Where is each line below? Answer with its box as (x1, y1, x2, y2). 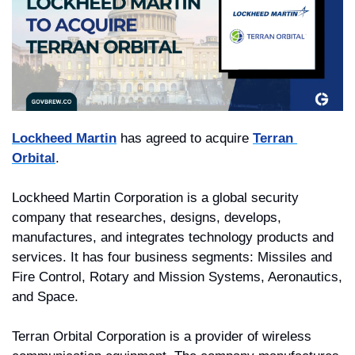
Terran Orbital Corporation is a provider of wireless (12, 329, 311, 345)
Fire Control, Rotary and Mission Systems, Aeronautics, (12, 269, 342, 285)
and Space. (12, 289, 78, 305)
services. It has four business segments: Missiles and (12, 250, 332, 265)
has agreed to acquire (116, 131, 253, 147)
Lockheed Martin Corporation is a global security (12, 190, 299, 206)
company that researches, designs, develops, (12, 210, 281, 226)
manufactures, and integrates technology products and (12, 230, 334, 246)
